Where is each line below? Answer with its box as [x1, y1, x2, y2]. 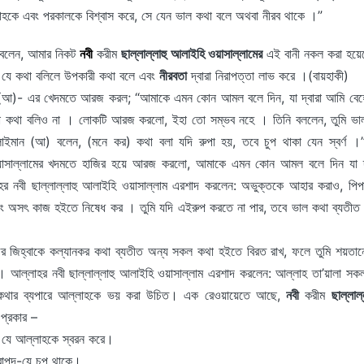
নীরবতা [159, 67, 187, 84]
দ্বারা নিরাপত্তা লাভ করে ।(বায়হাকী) [187, 67, 349, 84]
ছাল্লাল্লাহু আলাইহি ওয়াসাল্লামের [121, 45, 262, 62]
